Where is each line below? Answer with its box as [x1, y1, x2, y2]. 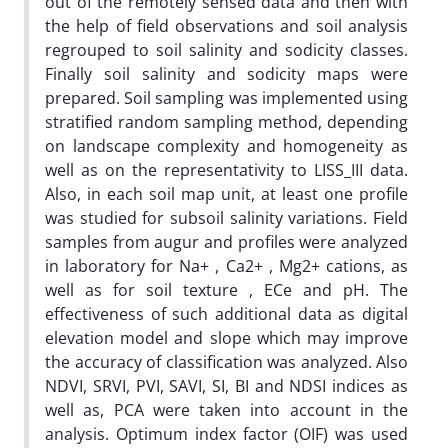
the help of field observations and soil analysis [45, 14, 408, 37]
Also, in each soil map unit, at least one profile [45, 182, 408, 205]
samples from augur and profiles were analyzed [45, 230, 408, 253]
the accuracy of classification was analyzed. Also [45, 350, 408, 373]
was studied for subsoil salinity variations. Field [45, 206, 408, 229]
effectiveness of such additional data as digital [45, 302, 408, 325]
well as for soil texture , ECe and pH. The [45, 278, 408, 301]
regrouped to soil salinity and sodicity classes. [45, 38, 408, 61]
